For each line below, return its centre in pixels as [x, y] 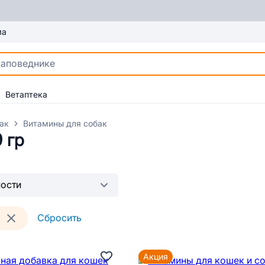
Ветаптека [26, 95]
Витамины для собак [65, 124]
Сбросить [59, 218]
